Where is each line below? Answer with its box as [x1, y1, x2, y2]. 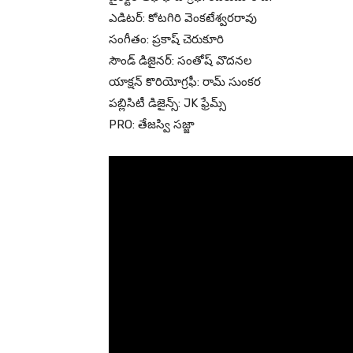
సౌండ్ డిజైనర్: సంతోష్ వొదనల [109, 53, 252, 68]
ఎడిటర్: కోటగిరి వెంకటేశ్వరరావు [109, 10, 257, 25]
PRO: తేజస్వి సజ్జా [109, 117, 195, 132]
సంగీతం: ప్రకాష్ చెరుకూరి [109, 32, 224, 46]
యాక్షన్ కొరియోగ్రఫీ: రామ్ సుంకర [109, 74, 261, 89]
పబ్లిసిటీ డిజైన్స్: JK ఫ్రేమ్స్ [109, 95, 226, 110]
